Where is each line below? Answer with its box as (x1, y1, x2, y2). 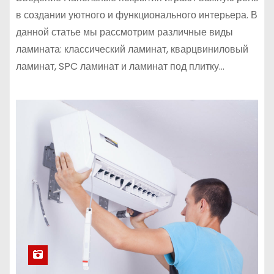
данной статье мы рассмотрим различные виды (16, 25, 233, 39)
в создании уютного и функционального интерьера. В (16, 8, 257, 22)
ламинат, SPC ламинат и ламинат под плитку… (16, 59, 224, 73)
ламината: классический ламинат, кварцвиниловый (16, 42, 248, 56)
